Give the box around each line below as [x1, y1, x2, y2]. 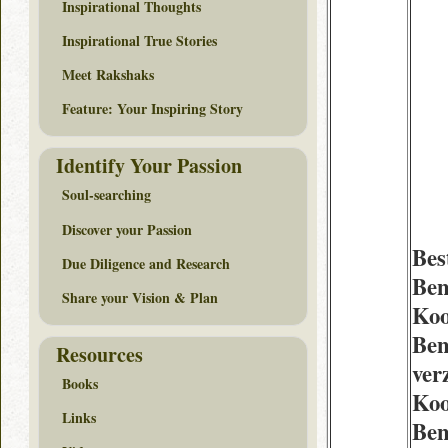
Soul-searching [62, 184, 151, 206]
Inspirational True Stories [62, 29, 217, 51]
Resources [56, 339, 143, 369]
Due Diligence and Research [62, 252, 230, 274]
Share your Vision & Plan [62, 286, 218, 308]
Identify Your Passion [56, 150, 242, 180]
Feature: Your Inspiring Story [62, 98, 243, 120]
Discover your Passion [62, 218, 192, 240]
